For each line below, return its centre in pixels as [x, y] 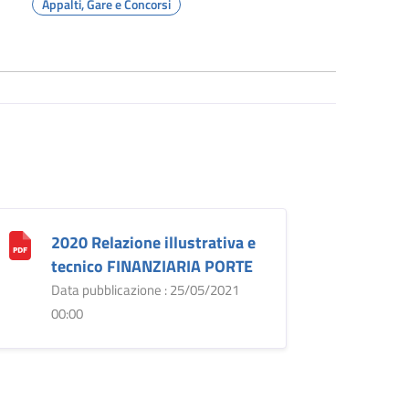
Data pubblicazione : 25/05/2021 [145, 289]
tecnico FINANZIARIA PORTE [152, 266]
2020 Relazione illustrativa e [153, 242]
